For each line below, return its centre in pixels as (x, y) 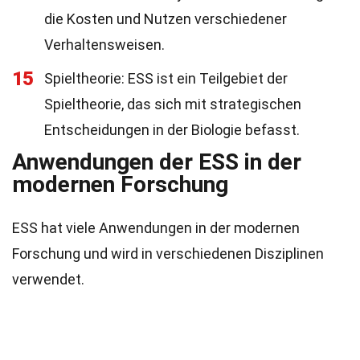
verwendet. (48, 279)
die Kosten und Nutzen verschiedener (166, 19)
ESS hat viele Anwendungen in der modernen (156, 228)
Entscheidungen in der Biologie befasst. (172, 130)
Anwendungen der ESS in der (157, 162)
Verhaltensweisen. (104, 45)
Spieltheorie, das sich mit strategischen (173, 104)
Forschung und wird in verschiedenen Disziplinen (168, 254)
